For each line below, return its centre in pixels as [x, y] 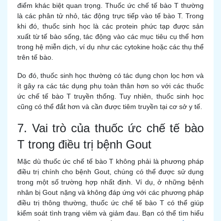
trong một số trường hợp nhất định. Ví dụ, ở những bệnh [110, 182]
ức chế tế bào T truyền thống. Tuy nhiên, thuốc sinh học [110, 96]
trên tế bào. [35, 57]
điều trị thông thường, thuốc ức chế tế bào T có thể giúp [110, 203]
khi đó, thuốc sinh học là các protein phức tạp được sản [110, 26]
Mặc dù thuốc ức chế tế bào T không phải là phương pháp [110, 161]
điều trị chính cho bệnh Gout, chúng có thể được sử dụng [110, 172]
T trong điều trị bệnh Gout [84, 144]
